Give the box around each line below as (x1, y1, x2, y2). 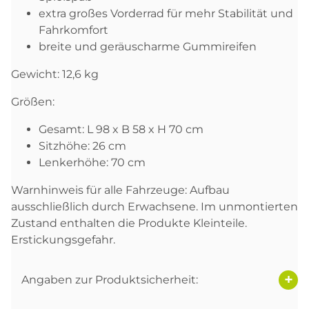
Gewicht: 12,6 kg (11, 67, 99, 81)
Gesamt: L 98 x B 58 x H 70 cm (39, 122, 203, 136)
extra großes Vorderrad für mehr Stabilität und (39, 6, 293, 20)
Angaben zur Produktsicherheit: (21, 273, 198, 287)
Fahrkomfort (39, 23, 108, 37)
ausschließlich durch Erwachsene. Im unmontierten (11, 199, 298, 213)
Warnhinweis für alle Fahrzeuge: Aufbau (11, 183, 230, 197)
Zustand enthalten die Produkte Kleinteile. (11, 216, 247, 230)
